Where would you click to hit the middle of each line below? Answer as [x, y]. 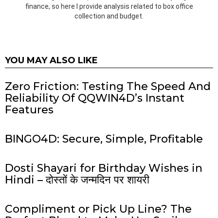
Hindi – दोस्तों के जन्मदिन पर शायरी [77, 180]
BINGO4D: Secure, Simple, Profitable [104, 139]
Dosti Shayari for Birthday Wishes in [104, 168]
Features [29, 109]
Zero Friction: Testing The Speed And [108, 86]
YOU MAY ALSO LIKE [51, 60]
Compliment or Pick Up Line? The [98, 209]
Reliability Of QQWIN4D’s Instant [95, 98]
